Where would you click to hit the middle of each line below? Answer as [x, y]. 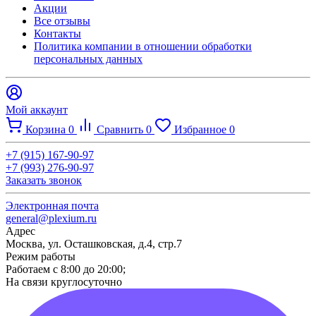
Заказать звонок [44, 181]
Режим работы [41, 257]
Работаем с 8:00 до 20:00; [66, 269]
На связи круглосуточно [64, 282]
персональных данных [88, 59]
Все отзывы [62, 21]
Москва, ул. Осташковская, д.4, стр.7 [94, 244]
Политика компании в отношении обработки [143, 47]
